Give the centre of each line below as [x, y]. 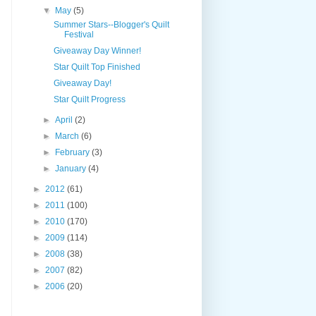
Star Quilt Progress [89, 99]
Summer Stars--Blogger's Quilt [111, 24]
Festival [79, 34]
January [72, 168]
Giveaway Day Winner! [97, 50]
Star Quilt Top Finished [97, 67]
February [74, 152]
